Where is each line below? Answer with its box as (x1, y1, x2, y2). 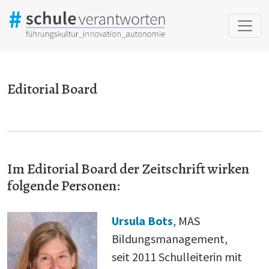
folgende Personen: (7, 175, 120, 195)
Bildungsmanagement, (111, 231, 228, 246)
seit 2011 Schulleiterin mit (111, 249, 242, 264)
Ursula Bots (111, 213, 173, 228)
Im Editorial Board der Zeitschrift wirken (7, 159, 249, 178)
